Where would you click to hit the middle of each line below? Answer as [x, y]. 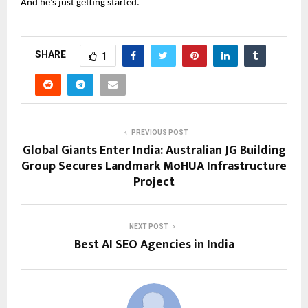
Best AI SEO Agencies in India [154, 244]
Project [154, 182]
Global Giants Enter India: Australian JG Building [154, 150]
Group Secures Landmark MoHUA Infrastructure [154, 166]
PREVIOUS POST [159, 132]
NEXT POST [148, 226]
